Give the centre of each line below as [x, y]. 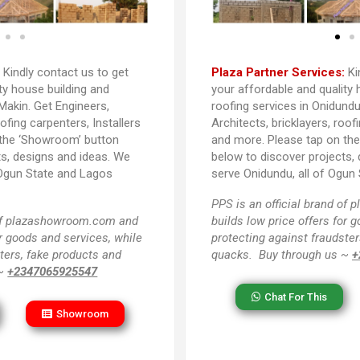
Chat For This [295, 297]
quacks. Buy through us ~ [281, 255]
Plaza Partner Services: [278, 72]
